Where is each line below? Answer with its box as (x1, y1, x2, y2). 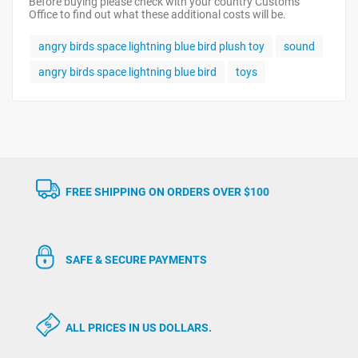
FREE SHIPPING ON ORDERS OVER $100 (66, 185, 269, 198)
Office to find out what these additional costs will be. (29, 8, 286, 21)
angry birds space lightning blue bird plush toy (38, 40, 265, 53)
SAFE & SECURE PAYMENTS (66, 253, 207, 266)
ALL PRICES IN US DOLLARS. (66, 320, 212, 334)
